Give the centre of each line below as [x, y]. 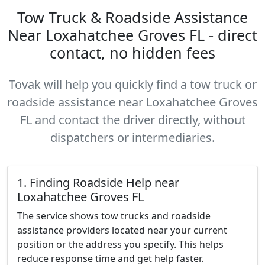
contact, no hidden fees [132, 53]
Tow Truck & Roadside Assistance [132, 17]
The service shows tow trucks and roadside [114, 216]
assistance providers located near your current [122, 230]
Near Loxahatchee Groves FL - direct [132, 35]
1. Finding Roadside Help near [98, 182]
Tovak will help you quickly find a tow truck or [132, 84]
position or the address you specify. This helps [120, 244]
